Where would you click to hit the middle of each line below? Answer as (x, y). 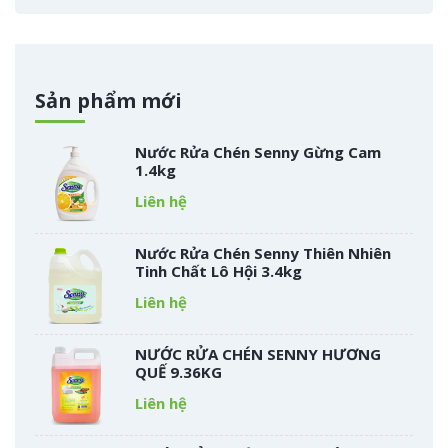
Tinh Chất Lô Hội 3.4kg (218, 270)
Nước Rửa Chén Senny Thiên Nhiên (263, 252)
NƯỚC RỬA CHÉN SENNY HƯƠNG (258, 353)
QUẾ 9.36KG (178, 371)
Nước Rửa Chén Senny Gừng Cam (258, 151)
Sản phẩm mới (108, 100)
